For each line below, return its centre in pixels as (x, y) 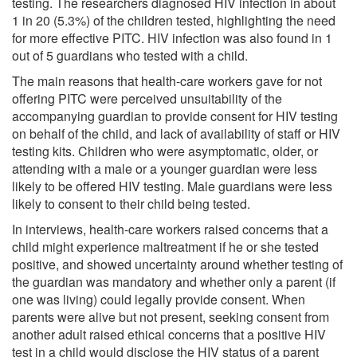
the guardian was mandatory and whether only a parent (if (174, 281)
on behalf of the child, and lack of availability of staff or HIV (176, 133)
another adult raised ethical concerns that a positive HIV (169, 334)
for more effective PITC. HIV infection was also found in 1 (172, 37)
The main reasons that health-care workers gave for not (167, 80)
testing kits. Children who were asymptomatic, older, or (165, 151)
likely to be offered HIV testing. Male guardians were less (172, 186)
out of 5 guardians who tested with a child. (130, 55)
